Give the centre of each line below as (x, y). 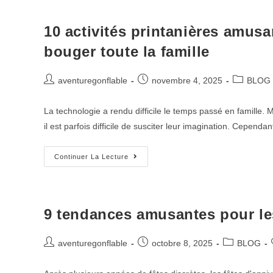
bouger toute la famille (127, 51)
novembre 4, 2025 (187, 80)
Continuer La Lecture (91, 157)
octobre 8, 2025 (182, 243)
